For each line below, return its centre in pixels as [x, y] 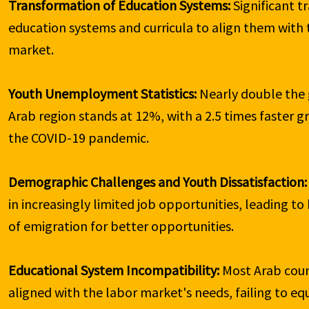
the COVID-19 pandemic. [79, 138]
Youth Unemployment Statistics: [103, 94]
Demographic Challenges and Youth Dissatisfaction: [158, 182]
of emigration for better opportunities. [121, 226]
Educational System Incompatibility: [114, 270]
